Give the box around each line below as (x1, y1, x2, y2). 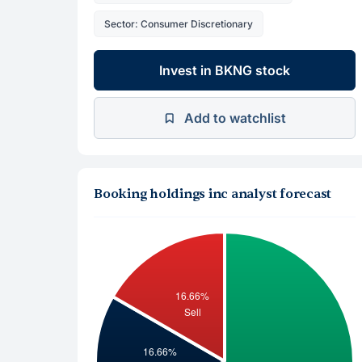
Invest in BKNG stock (159, 62, 290, 78)
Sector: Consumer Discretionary (104, 18, 253, 30)
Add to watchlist (184, 110, 286, 126)
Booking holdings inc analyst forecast (94, 186, 332, 202)
